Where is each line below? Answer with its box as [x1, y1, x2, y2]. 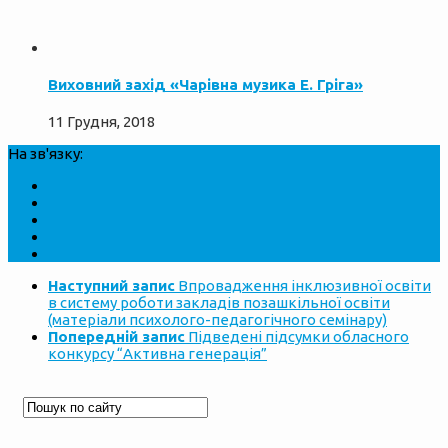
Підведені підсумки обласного [188, 328, 409, 346]
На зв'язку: [8, 145, 83, 163]
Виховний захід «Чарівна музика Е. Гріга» [48, 76, 363, 94]
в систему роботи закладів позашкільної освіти [48, 294, 390, 312]
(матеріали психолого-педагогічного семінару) [48, 311, 387, 329]
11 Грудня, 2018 [48, 113, 155, 131]
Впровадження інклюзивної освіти [178, 277, 431, 295]
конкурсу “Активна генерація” [48, 345, 267, 363]
